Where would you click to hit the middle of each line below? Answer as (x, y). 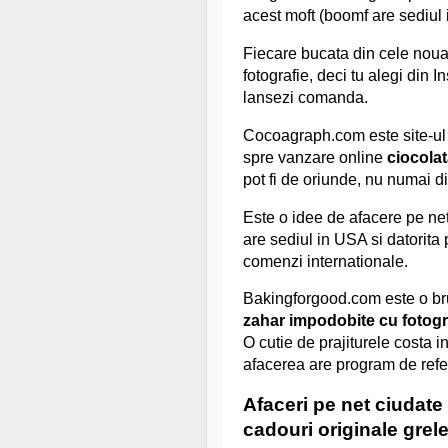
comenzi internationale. (325, 261)
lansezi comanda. (305, 97)
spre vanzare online (315, 157)
